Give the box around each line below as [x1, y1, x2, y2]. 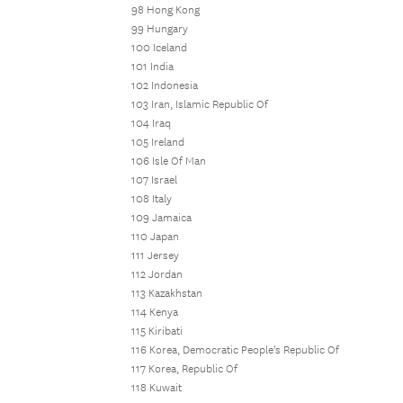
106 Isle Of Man [131, 155, 206, 168]
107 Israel [131, 174, 177, 187]
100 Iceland [131, 41, 187, 55]
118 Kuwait [131, 381, 182, 395]
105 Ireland [131, 136, 184, 149]
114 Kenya [131, 306, 178, 319]
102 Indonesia [131, 79, 198, 93]
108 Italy [131, 193, 172, 206]
